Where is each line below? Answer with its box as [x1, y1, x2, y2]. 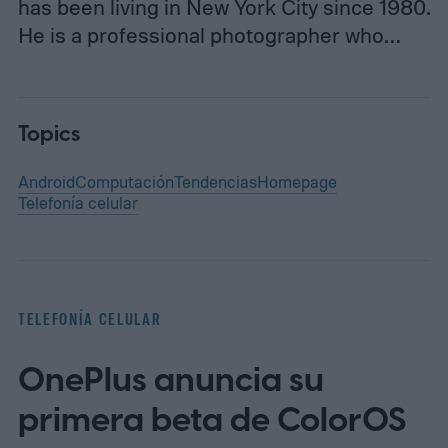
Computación [74, 170, 174, 192]
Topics [17, 118, 80, 150]
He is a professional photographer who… [17, 21, 400, 48]
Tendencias [173, 170, 257, 192]
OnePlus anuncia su [17, 357, 324, 405]
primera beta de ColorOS [17, 397, 406, 445]
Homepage [256, 170, 337, 192]
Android [17, 170, 75, 192]
